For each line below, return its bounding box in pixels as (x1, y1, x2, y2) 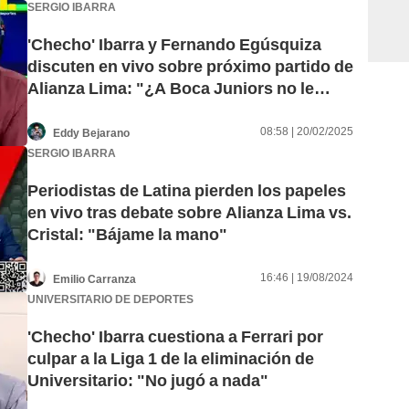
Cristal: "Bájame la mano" (27, 225, 227, 245)
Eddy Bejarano (53, 126, 130, 140)
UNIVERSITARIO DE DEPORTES (27, 292, 194, 306)
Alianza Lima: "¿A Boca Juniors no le (27, 79, 314, 99)
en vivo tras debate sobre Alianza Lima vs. (27, 203, 351, 223)
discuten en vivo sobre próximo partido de (27, 57, 353, 77)
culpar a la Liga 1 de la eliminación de (27, 349, 314, 369)
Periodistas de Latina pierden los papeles (27, 181, 346, 201)
